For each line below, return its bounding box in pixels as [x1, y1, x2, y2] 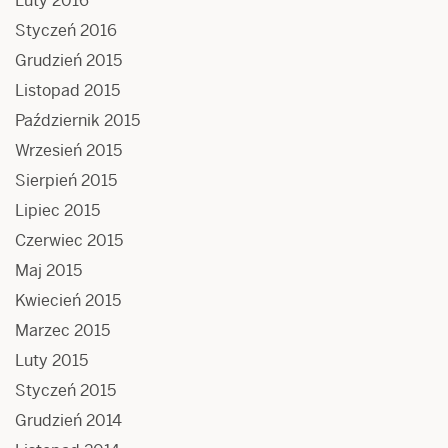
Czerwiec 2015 [15, 230, 123, 252]
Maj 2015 [15, 260, 82, 282]
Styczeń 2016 [15, 20, 117, 42]
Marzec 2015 [15, 320, 110, 342]
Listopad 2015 [15, 80, 120, 102]
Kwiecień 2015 [15, 290, 121, 312]
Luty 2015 [15, 350, 88, 372]
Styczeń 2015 [15, 380, 116, 402]
